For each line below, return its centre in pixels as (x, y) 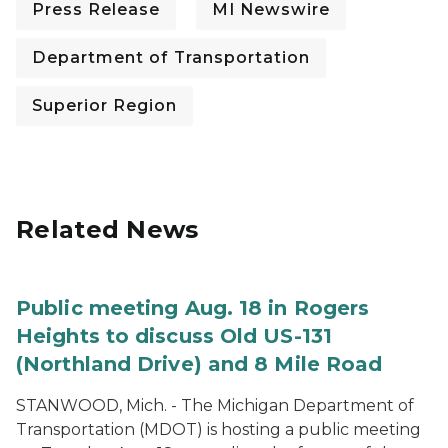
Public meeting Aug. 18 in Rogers (193, 308)
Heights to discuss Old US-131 (174, 336)
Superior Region (104, 105)
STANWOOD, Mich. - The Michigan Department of (215, 405)
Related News (107, 229)
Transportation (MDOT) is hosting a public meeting (218, 429)
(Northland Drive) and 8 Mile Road (199, 364)
